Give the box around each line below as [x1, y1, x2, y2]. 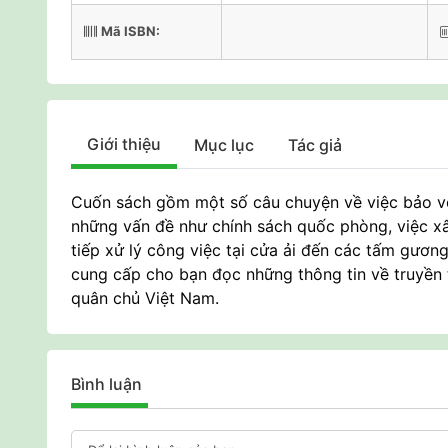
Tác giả [288, 135, 342, 155]
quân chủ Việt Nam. [71, 288, 219, 308]
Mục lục [194, 135, 254, 155]
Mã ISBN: [101, 23, 160, 39]
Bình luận [71, 374, 142, 394]
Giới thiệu [87, 134, 161, 154]
